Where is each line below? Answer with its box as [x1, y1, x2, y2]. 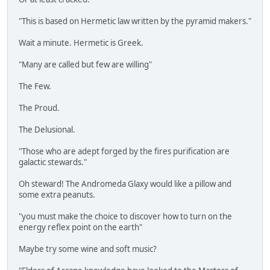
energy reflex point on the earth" [19, 222, 142, 233]
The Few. [19, 81, 51, 92]
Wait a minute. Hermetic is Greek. [19, 37, 143, 49]
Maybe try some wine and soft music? [19, 243, 157, 255]
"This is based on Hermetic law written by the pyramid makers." [19, 16, 251, 27]
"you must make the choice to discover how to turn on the [19, 211, 232, 222]
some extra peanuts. [19, 189, 95, 201]
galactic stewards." [19, 157, 87, 168]
